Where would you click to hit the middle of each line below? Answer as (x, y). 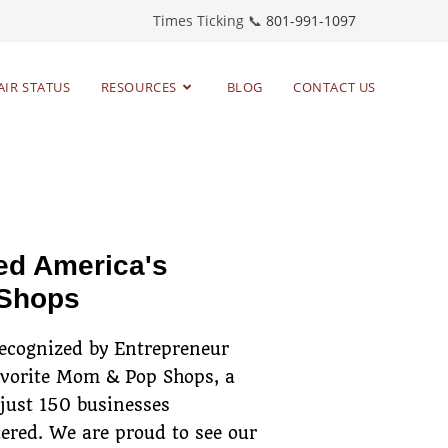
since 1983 (54, 135)
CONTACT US (334, 87)
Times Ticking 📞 (209, 20)
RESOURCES (138, 87)
